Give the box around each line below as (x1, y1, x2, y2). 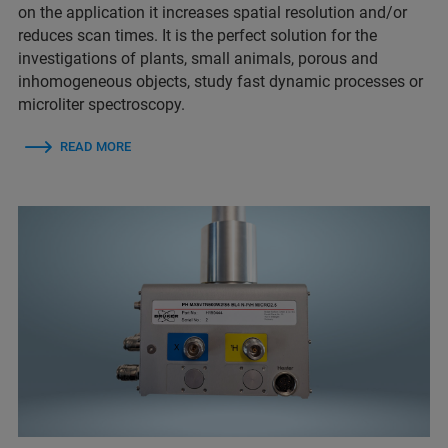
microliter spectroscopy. (18, 94, 185, 114)
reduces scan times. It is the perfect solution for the (18, 25, 377, 45)
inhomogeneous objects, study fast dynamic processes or (18, 71, 423, 91)
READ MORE (60, 138, 131, 154)
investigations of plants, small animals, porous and (18, 48, 378, 68)
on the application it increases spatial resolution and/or (18, 2, 407, 22)
